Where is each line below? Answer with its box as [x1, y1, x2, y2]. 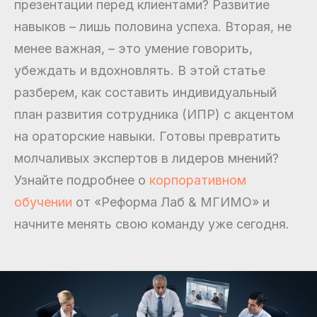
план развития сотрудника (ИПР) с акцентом [14, 107, 294, 122]
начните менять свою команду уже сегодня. [14, 217, 289, 231]
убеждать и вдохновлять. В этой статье [14, 63, 265, 78]
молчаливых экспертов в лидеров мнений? [14, 151, 279, 166]
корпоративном [149, 173, 246, 188]
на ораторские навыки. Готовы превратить [14, 129, 281, 144]
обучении [14, 195, 72, 209]
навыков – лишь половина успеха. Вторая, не [14, 19, 292, 34]
